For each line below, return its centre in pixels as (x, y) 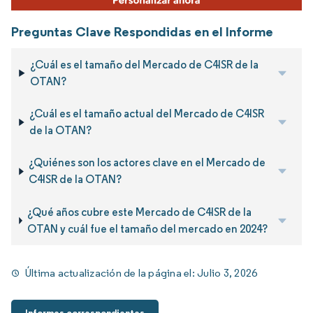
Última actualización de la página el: (111, 273)
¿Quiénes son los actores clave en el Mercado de (147, 163)
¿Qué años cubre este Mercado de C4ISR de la (140, 212)
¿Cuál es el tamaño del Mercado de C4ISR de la (145, 64)
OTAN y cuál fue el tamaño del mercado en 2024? (148, 228)
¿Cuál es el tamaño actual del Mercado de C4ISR (147, 114)
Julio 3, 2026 (227, 273)
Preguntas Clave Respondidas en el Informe (142, 32)
